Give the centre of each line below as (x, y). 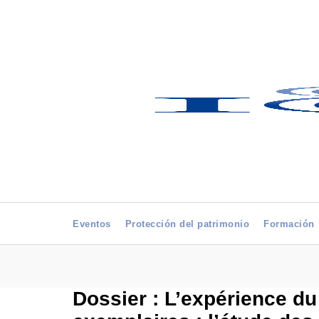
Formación (289, 224)
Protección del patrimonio (187, 224)
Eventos (92, 224)
